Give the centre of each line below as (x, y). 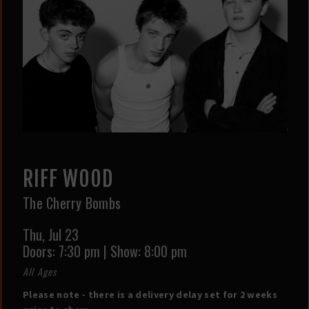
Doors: (41, 251)
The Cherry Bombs (72, 202)
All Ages (40, 271)
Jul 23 (63, 234)
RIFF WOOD (68, 179)
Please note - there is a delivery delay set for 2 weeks (150, 294)
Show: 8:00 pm (149, 251)
